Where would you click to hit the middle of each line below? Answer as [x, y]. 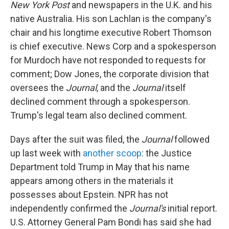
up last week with [47, 153]
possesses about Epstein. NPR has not [89, 194]
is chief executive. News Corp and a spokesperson [113, 46]
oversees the [38, 88]
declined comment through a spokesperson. [100, 101]
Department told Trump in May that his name [100, 167]
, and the [114, 88]
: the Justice [167, 153]
